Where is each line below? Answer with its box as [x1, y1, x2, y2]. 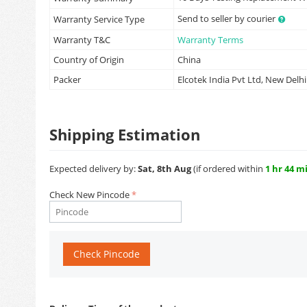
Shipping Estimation [49, 124, 200, 145]
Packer [53, 73, 81, 86]
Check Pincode [73, 247, 140, 260]
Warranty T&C [53, 34, 110, 46]
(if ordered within [191, 162, 265, 175]
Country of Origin [53, 53, 124, 66]
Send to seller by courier [177, 12, 278, 25]
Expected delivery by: [49, 162, 138, 175]
